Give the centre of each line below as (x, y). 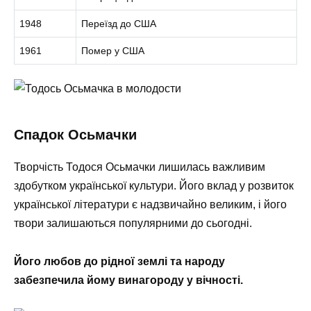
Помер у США (113, 50)
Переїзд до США (119, 23)
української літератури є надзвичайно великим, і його (150, 205)
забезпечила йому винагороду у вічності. (128, 280)
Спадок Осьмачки (75, 135)
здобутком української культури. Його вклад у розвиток (154, 186)
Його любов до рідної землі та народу (119, 261)
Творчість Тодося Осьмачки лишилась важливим (140, 167)
